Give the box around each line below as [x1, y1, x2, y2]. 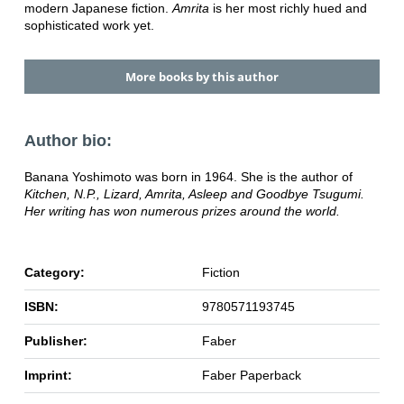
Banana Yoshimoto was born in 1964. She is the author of [23, 170, 353, 185]
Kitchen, [23, 187, 74, 202]
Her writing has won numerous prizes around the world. [23, 204, 340, 219]
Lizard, [103, 187, 145, 202]
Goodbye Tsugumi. [255, 187, 364, 202]
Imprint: [23, 368, 72, 383]
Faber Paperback [201, 368, 301, 383]
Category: [23, 265, 85, 280]
